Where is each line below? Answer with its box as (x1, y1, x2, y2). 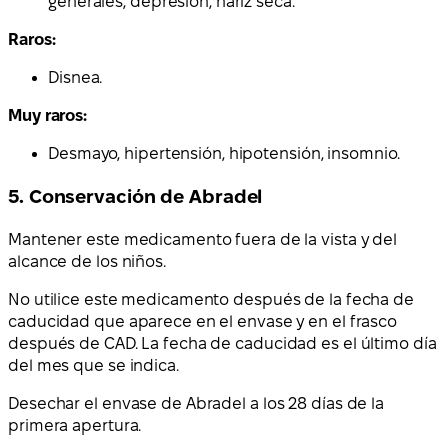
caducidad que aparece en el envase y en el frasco (8, 312, 398, 330)
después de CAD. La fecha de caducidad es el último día (8, 334, 437, 352)
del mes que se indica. (8, 356, 179, 374)
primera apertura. (8, 416, 142, 434)
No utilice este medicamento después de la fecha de (8, 290, 414, 308)
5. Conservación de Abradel (8, 186, 263, 208)
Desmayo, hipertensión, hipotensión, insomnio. (48, 145, 400, 163)
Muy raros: (8, 107, 87, 125)
